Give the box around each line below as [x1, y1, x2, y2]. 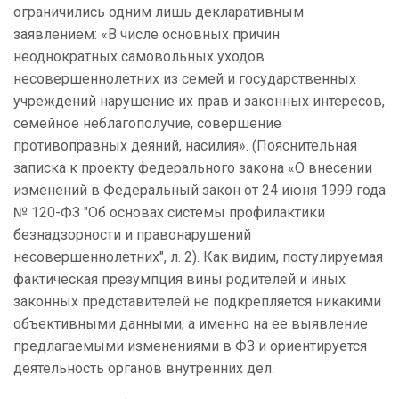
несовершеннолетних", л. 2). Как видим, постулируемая [13, 248, 383, 266]
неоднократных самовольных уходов [13, 48, 265, 66]
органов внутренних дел [108, 360, 272, 378]
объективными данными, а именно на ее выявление [13, 315, 368, 333]
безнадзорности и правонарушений [13, 226, 251, 244]
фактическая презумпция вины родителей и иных [13, 271, 346, 289]
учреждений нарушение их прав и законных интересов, [13, 93, 385, 110]
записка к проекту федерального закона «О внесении [13, 159, 372, 177]
